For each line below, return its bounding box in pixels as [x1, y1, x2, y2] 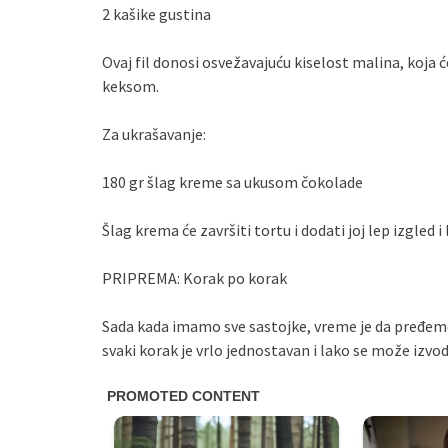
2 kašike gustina [102, 4, 211, 25]
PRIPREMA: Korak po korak [102, 268, 287, 289]
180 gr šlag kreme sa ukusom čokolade [102, 172, 363, 193]
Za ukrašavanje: [102, 124, 206, 145]
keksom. [102, 76, 159, 97]
